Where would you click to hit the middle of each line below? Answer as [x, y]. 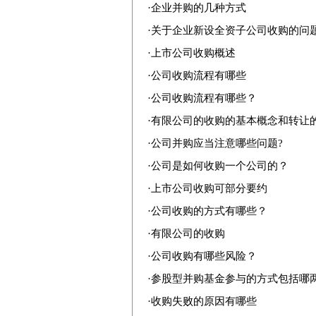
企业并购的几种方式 [199, 8]
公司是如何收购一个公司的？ [220, 166]
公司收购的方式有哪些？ [209, 211]
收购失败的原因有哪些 [204, 301]
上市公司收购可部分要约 [209, 188]
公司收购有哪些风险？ [204, 256]
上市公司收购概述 [193, 53]
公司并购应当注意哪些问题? [217, 143]
